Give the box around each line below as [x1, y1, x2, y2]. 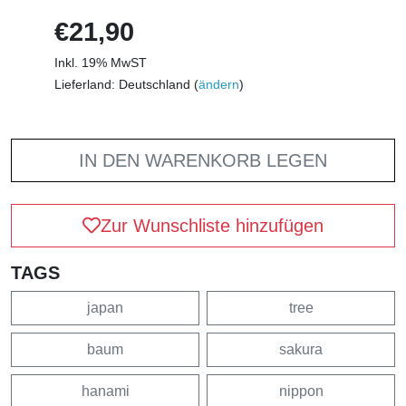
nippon [278, 382, 324, 399]
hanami [81, 382, 130, 399]
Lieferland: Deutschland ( [54, 76, 198, 92]
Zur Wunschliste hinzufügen [101, 215, 324, 236]
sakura [279, 341, 323, 357]
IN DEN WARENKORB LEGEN [79, 150, 327, 170]
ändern [198, 76, 239, 92]
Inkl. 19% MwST [54, 54, 147, 70]
